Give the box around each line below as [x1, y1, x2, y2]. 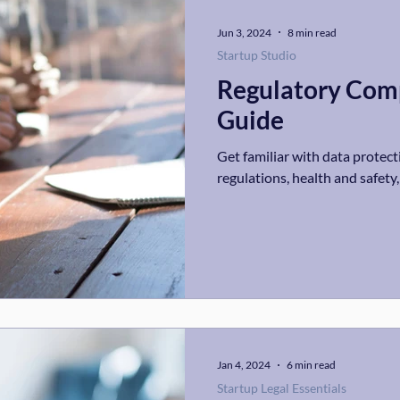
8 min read [287, 25, 337, 39]
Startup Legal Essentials [217, 379, 346, 396]
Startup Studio [217, 47, 296, 62]
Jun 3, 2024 [217, 25, 271, 39]
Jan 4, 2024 [217, 358, 271, 371]
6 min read [287, 358, 336, 371]
